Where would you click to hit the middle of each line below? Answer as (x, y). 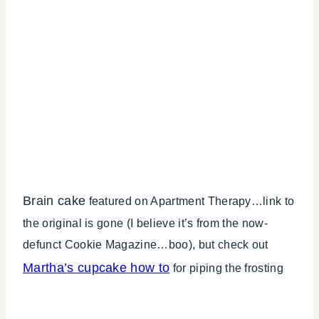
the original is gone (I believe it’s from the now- (146, 224)
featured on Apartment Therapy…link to (190, 202)
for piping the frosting (227, 268)
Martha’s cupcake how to (96, 268)
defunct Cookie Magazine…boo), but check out (146, 245)
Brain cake (54, 201)
